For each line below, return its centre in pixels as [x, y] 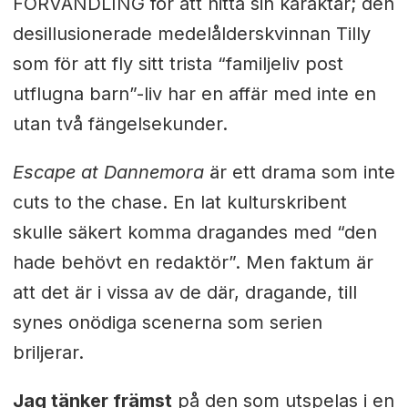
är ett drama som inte [302, 173]
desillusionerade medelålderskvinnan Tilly [191, 34]
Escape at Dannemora [111, 173]
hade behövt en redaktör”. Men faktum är [193, 263]
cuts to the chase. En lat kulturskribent [179, 203]
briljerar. [48, 353]
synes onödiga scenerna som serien [167, 323]
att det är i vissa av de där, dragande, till [184, 293]
